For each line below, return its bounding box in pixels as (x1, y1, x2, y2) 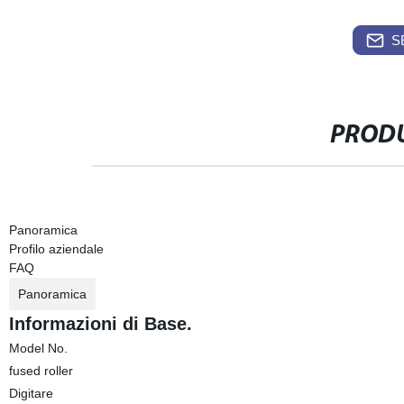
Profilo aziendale (8, 242, 104, 256)
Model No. (8, 341, 68, 355)
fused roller (8, 363, 73, 378)
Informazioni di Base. (8, 314, 192, 334)
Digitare (8, 386, 53, 400)
